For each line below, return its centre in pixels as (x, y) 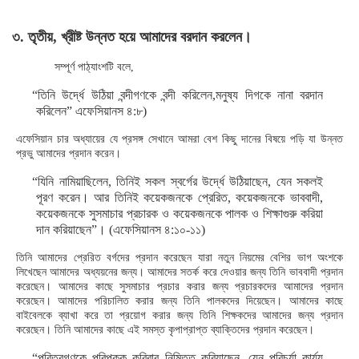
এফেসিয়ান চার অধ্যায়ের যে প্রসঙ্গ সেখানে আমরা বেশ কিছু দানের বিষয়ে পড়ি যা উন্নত (179, 139)
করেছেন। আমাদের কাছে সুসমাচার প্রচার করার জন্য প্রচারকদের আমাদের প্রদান (179, 286)
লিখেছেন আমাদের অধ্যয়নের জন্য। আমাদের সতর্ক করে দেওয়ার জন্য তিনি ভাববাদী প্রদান (179, 272)
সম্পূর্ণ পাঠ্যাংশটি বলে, (94, 67)
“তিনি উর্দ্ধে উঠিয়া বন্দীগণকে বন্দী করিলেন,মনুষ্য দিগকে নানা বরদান (177, 95)
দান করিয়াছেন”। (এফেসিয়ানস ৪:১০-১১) (121, 230)
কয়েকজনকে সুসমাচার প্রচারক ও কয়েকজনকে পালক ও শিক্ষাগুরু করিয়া (179, 214)
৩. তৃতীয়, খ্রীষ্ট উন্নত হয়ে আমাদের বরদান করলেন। (132, 37)
